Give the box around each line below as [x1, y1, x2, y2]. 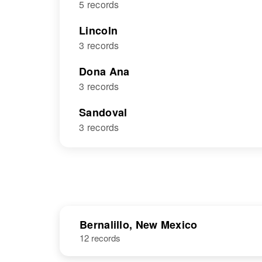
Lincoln [79, 23, 118, 38]
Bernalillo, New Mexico [80, 217, 198, 232]
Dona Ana [79, 64, 130, 79]
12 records [80, 232, 120, 244]
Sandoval [79, 105, 127, 120]
